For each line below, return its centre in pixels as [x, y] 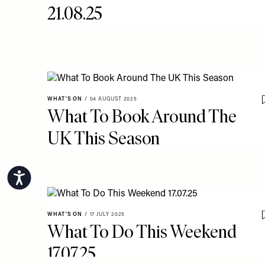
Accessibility [48, 176]
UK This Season [104, 138]
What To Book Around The [142, 116]
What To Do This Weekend [142, 232]
